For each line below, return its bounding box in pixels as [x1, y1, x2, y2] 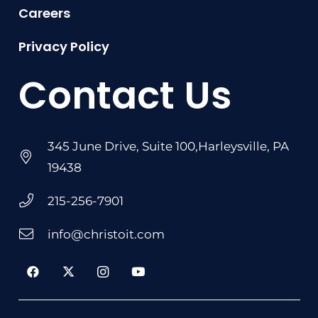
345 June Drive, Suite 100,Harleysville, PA [47, 139, 289, 154]
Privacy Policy [18, 38, 109, 56]
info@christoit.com [47, 227, 165, 242]
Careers [18, 4, 70, 22]
